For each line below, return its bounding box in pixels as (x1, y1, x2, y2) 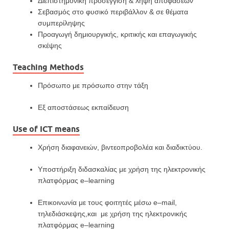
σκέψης (38, 41, 64, 50)
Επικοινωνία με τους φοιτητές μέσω (38, 198, 153, 207)
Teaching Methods (13, 62, 84, 73)
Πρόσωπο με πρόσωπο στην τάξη (38, 81, 148, 90)
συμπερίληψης (38, 19, 85, 28)
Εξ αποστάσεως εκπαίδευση (38, 103, 129, 112)
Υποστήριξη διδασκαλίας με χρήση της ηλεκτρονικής (38, 165, 205, 174)
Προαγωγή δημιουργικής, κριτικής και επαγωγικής (38, 30, 197, 39)
